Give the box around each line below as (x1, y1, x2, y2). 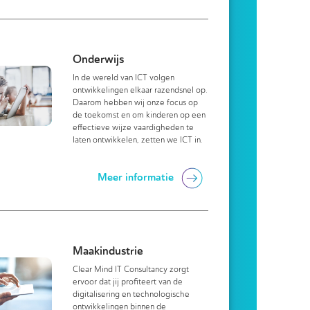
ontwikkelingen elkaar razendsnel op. (73, 85, 208, 95)
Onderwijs (73, 52, 125, 66)
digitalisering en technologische (73, 289, 190, 299)
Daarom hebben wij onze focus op (73, 98, 199, 107)
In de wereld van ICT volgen (73, 73, 175, 82)
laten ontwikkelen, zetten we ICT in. (73, 135, 203, 145)
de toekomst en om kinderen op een (73, 110, 206, 120)
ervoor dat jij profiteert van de (73, 277, 183, 286)
